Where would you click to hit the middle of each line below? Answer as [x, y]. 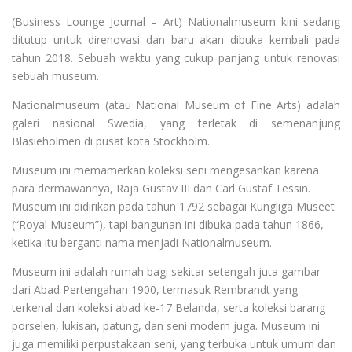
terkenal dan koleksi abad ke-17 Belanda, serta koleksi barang [169, 308]
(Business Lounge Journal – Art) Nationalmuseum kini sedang [176, 22]
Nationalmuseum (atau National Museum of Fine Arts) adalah [176, 105]
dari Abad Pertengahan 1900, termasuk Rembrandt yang [155, 290]
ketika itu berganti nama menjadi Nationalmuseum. [142, 243]
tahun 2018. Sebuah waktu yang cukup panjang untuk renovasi [176, 58]
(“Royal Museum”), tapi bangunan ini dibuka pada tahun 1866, [168, 225]
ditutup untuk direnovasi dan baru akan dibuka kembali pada [176, 40]
